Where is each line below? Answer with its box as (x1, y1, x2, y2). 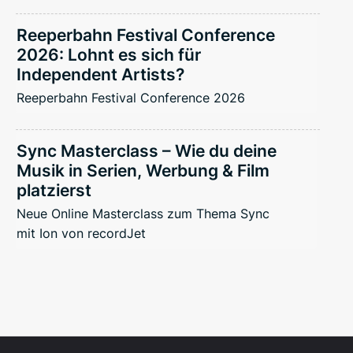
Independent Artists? (17, 64, 184, 84)
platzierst (17, 180, 91, 200)
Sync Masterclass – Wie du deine (17, 140, 277, 161)
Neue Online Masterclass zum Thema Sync (17, 205, 269, 221)
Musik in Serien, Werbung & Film (17, 160, 269, 180)
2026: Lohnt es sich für (17, 44, 201, 65)
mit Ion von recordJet (17, 225, 146, 241)
